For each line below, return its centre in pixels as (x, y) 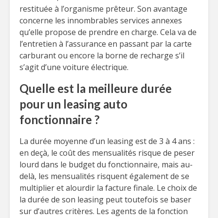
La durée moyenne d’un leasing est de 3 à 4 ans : (107, 141)
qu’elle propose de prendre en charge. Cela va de (108, 32)
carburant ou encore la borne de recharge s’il (102, 55)
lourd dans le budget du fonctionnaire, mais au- (106, 164)
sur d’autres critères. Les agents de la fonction (104, 211)
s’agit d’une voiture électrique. (74, 67)
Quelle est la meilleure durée (96, 88)
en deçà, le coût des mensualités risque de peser (107, 153)
